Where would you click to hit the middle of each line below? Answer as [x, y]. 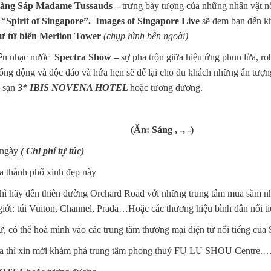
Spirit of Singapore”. [50, 21]
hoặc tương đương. [166, 87]
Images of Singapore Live [148, 21]
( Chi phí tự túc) [52, 151]
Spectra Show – [87, 57]
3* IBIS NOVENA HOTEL [74, 87]
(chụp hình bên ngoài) [146, 36]
